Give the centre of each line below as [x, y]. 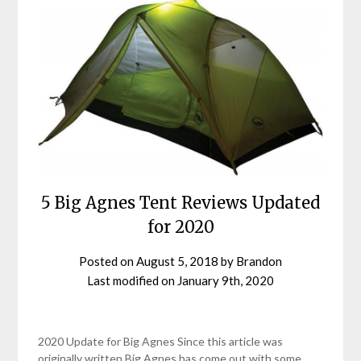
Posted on [108, 261]
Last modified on [132, 281]
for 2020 [180, 227]
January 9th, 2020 [226, 281]
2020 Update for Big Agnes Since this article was [161, 341]
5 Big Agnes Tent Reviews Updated [180, 203]
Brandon [259, 261]
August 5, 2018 [177, 261]
